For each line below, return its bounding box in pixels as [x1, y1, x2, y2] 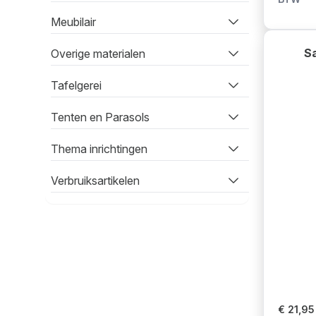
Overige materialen [51, 47, 145, 61]
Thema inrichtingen [51, 142, 147, 156]
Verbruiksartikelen [51, 174, 140, 188]
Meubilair [51, 15, 96, 29]
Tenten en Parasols [51, 110, 150, 124]
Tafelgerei [51, 78, 102, 92]
